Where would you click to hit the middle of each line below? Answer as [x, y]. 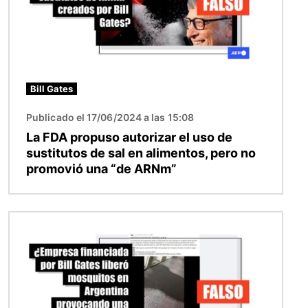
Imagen [29, 220]
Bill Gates [52, 88]
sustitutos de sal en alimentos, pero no [141, 153]
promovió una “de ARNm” [101, 168]
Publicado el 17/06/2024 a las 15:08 [110, 117]
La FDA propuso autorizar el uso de [129, 137]
